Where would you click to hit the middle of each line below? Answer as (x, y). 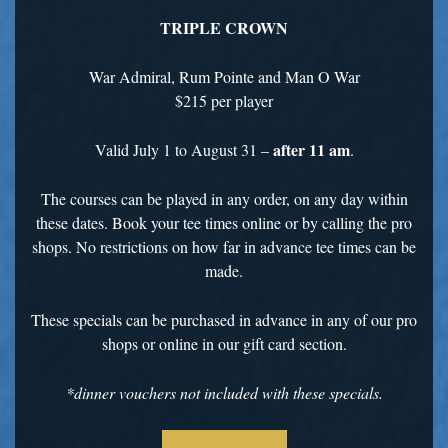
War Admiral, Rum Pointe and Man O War (224, 76)
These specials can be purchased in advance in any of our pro (224, 319)
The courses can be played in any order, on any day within (224, 198)
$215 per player (224, 100)
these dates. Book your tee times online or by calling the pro (224, 222)
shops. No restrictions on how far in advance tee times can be (224, 246)
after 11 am (311, 149)
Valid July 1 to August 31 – (183, 149)
